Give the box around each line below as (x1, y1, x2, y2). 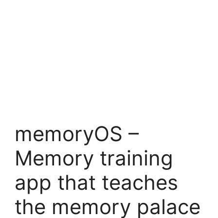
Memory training (15, 145, 173, 170)
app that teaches (15, 169, 178, 195)
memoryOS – (15, 121, 139, 146)
